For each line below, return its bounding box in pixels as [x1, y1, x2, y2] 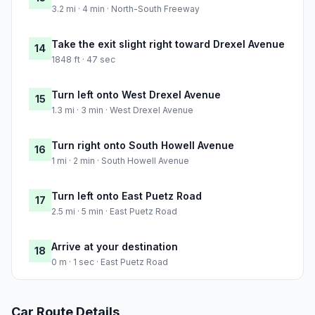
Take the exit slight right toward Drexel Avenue [51, 38, 285, 51]
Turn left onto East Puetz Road [51, 190, 202, 202]
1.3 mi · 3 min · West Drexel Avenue [51, 105, 193, 116]
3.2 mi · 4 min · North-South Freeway [51, 4, 200, 15]
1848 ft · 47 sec [51, 54, 115, 65]
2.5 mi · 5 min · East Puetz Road [51, 206, 177, 217]
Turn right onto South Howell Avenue [51, 139, 234, 152]
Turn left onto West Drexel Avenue [51, 89, 221, 101]
